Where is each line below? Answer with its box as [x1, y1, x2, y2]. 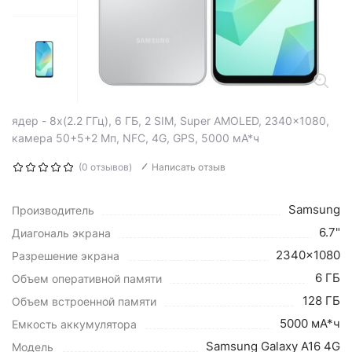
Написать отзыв [152, 161, 225, 173]
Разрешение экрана [12, 249, 119, 262]
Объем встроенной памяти [12, 295, 156, 308]
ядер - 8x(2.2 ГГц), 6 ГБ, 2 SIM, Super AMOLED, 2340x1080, [12, 114, 329, 127]
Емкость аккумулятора [12, 317, 137, 331]
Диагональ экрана [12, 226, 111, 240]
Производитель [12, 203, 94, 217]
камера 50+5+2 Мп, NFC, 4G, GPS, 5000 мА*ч [12, 131, 259, 145]
